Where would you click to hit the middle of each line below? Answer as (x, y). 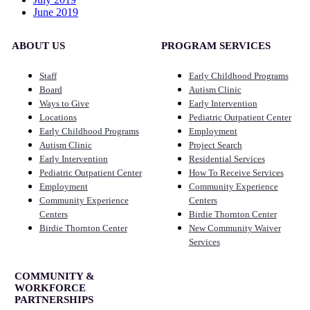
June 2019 (56, 12)
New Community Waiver (235, 228)
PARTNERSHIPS (54, 299)
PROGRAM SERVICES (216, 45)
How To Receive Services (236, 172)
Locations (58, 117)
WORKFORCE (50, 288)
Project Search (215, 145)
